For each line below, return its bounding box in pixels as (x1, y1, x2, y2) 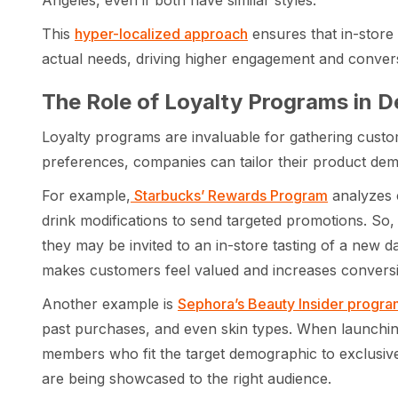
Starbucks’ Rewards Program (131, 187, 328, 205)
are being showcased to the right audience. (42, 370, 331, 388)
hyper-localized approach (75, 25, 248, 44)
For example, (42, 187, 131, 205)
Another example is (42, 295, 178, 314)
